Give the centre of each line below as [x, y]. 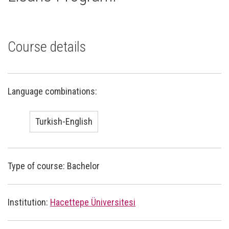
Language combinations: [52, 91]
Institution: [29, 202]
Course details [47, 47]
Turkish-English [64, 121]
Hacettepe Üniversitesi [93, 202]
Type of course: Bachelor [54, 166]
